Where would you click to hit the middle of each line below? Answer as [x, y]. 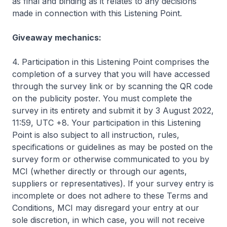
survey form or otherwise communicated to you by [111, 159]
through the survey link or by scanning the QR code [112, 86]
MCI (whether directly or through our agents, [100, 171]
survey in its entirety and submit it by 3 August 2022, [113, 110]
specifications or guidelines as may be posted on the [112, 147]
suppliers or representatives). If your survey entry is [113, 183]
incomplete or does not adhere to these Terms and [110, 196]
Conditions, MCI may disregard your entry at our [106, 208]
